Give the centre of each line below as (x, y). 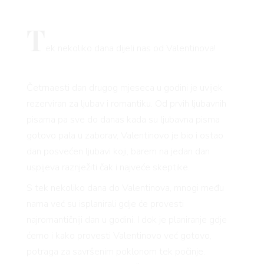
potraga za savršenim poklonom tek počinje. (115, 251)
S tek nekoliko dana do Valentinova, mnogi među (125, 188)
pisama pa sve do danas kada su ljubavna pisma (123, 120)
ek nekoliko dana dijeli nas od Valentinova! (130, 49)
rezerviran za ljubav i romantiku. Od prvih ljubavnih (126, 104)
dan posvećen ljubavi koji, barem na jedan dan (118, 152)
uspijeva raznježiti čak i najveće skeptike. (108, 168)
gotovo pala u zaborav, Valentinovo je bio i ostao (125, 136)
